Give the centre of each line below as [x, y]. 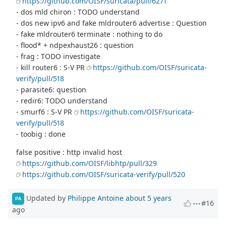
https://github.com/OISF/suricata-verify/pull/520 [104, 174]
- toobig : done [41, 134]
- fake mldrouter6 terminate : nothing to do [90, 34]
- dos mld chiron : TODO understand [78, 12]
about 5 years [149, 198]
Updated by [46, 198]
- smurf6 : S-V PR [45, 111]
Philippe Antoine [96, 198]
